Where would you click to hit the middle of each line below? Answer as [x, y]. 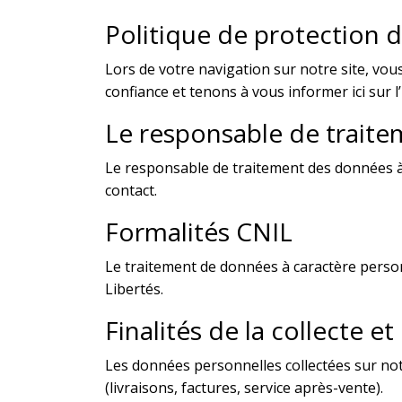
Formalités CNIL [199, 231]
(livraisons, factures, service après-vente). [244, 387]
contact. [131, 190]
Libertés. [134, 288]
